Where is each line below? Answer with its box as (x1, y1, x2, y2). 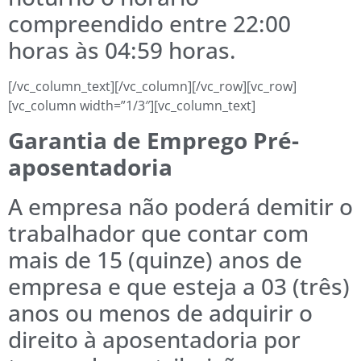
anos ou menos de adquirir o (8, 297, 313, 328)
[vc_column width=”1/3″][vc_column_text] (8, 97, 255, 115)
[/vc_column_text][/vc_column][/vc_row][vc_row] (8, 77, 297, 96)
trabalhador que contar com (8, 217, 309, 248)
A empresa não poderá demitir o (8, 190, 353, 222)
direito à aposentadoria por (8, 323, 301, 355)
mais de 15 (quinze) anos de (8, 243, 302, 275)
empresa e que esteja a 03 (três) (8, 270, 350, 301)
